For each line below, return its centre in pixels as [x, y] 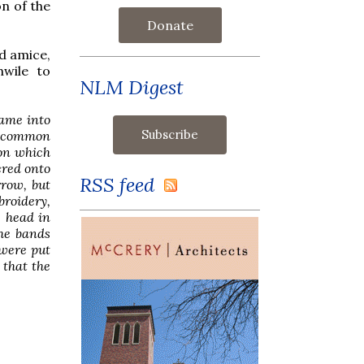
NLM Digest [132, 87]
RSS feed [122, 184]
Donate [170, 25]
